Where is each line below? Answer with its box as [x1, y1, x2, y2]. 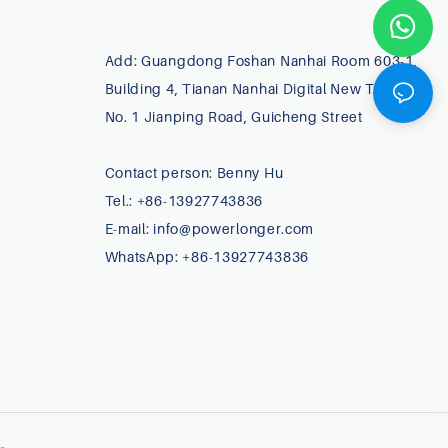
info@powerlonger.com [153, 219, 318, 237]
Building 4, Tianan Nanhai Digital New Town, [104, 79, 407, 97]
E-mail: [104, 219, 154, 237]
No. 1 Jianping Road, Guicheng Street [104, 107, 367, 125]
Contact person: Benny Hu [104, 163, 284, 181]
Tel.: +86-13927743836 [104, 191, 264, 209]
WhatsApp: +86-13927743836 [104, 247, 309, 265]
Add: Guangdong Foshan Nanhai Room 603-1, [104, 51, 418, 69]
